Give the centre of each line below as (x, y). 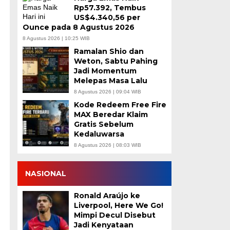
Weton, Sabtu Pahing (116, 61)
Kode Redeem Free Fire (120, 105)
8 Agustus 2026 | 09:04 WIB (107, 92)
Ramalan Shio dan (109, 51)
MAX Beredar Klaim (111, 114)
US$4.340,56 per (107, 17)
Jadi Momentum (105, 71)
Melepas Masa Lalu (110, 81)
